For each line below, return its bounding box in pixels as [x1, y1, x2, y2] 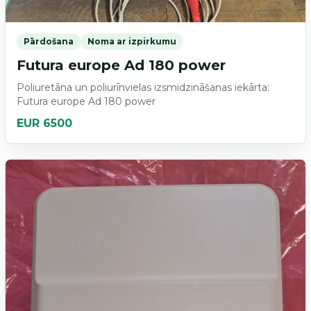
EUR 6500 [16, 116, 72, 130]
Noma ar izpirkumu [87, 35, 176, 47]
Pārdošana [23, 35, 74, 47]
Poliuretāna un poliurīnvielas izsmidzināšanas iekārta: [16, 81, 269, 94]
